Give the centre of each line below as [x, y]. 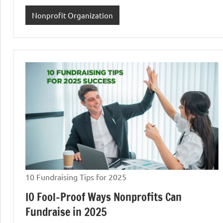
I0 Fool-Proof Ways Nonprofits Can [104, 197]
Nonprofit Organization [72, 15]
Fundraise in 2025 [66, 212]
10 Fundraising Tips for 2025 [76, 176]
